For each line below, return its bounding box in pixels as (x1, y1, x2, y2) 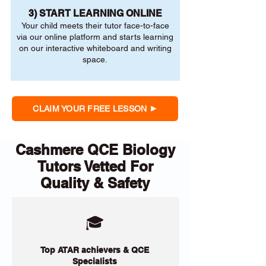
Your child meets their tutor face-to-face (21, 21, 169, 30)
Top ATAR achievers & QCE (40, 245, 149, 255)
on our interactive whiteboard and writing (18, 43, 172, 53)
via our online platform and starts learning (17, 32, 173, 42)
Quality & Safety (40, 175, 150, 191)
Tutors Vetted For (37, 158, 153, 175)
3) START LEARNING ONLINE (28, 8, 162, 19)
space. (83, 55, 107, 64)
